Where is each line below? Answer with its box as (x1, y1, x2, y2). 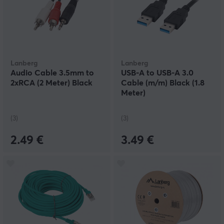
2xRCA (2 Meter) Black (10, 79, 92, 87)
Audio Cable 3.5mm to (10, 69, 94, 77)
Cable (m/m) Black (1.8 (121, 79, 204, 87)
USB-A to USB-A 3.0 (121, 69, 193, 77)
